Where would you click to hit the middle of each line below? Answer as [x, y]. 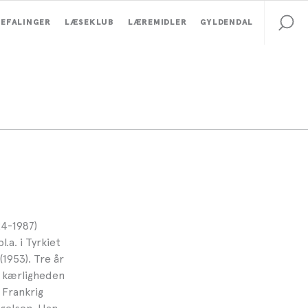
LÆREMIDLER [157, 23]
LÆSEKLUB [89, 23]
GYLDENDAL [227, 23]
